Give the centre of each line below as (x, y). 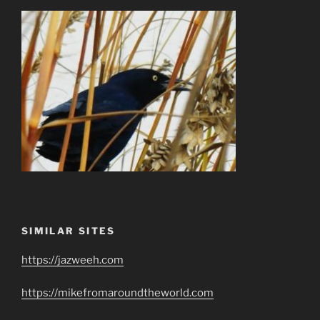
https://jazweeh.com (72, 260)
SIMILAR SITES (69, 231)
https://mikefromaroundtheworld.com (117, 293)
